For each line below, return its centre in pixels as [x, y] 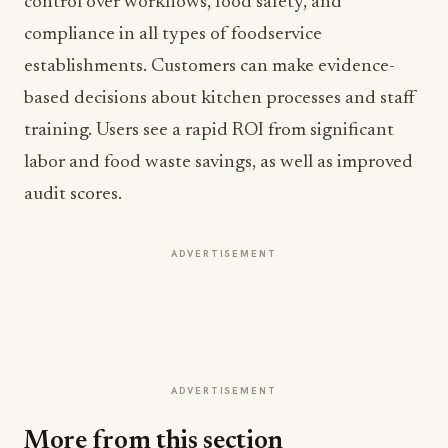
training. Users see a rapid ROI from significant [209, 130]
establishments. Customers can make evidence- [209, 66]
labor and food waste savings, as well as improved [218, 162]
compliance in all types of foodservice [173, 34]
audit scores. [73, 194]
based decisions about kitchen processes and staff [220, 98]
